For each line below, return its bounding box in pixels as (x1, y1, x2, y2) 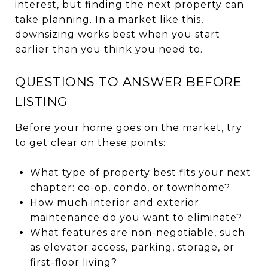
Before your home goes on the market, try (15, 121, 242, 133)
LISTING (15, 93, 68, 109)
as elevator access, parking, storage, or (29, 241, 234, 253)
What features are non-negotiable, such (29, 226, 245, 238)
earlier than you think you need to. (15, 43, 203, 55)
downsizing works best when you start (15, 28, 220, 40)
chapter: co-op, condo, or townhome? (29, 181, 230, 193)
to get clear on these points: (15, 136, 166, 148)
